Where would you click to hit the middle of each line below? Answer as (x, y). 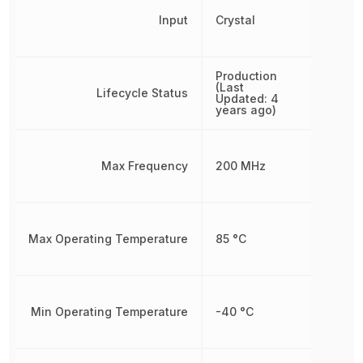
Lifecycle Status (143, 93)
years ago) (246, 110)
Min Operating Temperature (110, 312)
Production (247, 76)
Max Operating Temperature (109, 239)
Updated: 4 (248, 98)
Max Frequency (145, 166)
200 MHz (241, 166)
